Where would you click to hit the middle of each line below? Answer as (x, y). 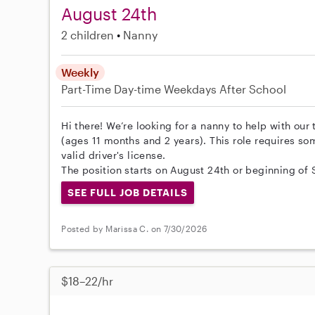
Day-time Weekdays (166, 89)
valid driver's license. (114, 155)
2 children (88, 35)
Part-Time (88, 89)
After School (253, 89)
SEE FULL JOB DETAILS (128, 192)
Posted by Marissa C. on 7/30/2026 (134, 229)
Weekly (81, 72)
